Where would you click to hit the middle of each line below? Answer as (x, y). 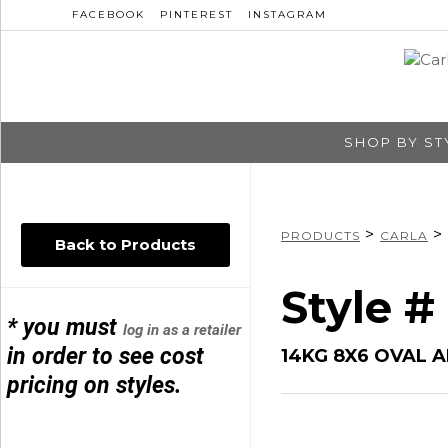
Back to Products (125, 244)
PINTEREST (196, 14)
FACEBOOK (108, 14)
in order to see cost (106, 356)
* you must (65, 327)
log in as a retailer (182, 329)
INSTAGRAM (287, 14)
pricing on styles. (94, 385)
